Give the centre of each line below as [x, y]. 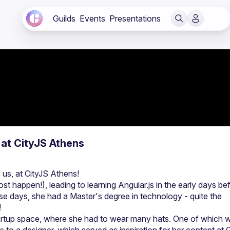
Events [92, 18]
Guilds [64, 18]
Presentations [135, 18]
